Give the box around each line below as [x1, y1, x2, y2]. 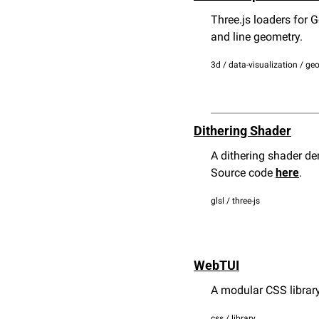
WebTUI [194, 258, 239, 273]
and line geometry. [211, 30, 303, 43]
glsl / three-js [211, 196, 260, 206]
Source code [211, 166, 276, 179]
